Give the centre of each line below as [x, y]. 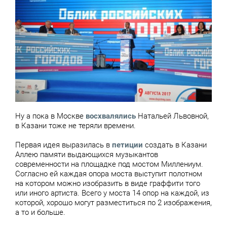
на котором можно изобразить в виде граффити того [108, 184]
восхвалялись [111, 116]
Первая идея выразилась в [64, 145]
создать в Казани [175, 145]
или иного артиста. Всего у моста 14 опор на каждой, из [112, 193]
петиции [127, 145]
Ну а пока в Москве [50, 116]
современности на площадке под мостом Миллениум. [109, 164]
